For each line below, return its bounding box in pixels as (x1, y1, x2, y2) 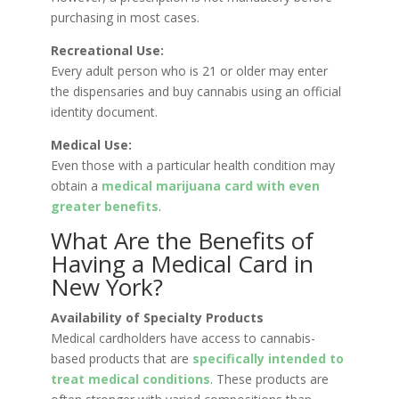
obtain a (50, 177, 102, 195)
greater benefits (50, 198, 159, 216)
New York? (50, 271, 163, 304)
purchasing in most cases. (50, 9, 199, 27)
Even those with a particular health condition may (50, 157, 335, 175)
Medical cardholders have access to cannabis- (50, 330, 315, 347)
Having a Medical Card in (50, 248, 313, 281)
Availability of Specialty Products (50, 309, 264, 327)
